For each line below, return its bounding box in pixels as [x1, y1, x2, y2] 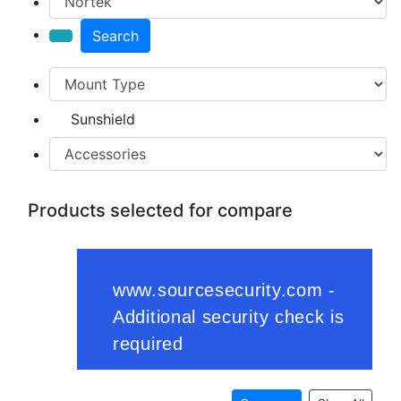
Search [92, 26, 139, 45]
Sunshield [71, 109, 135, 128]
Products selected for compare [28, 199, 293, 221]
